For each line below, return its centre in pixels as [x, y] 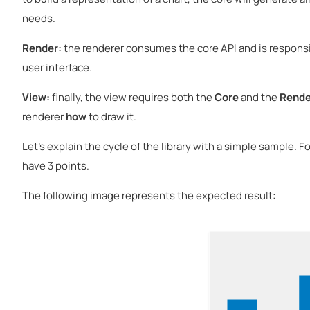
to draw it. [111, 116]
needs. [39, 18]
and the [259, 97]
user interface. [57, 67]
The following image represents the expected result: [149, 195]
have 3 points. [56, 165]
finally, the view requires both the [132, 97]
